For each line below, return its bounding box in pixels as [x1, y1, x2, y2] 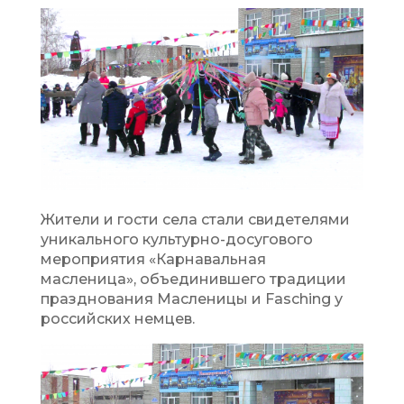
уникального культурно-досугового [40, 230, 313, 248]
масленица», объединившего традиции [40, 270, 346, 288]
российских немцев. [40, 309, 195, 327]
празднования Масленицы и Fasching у [40, 289, 343, 308]
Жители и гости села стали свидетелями [40, 210, 350, 228]
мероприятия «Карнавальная [40, 250, 266, 268]
